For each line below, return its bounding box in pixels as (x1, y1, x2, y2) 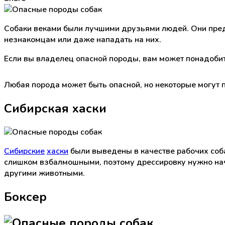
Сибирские (4, 145, 45, 157)
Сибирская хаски (4, 100, 106, 117)
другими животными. (4, 167, 85, 179)
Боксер (4, 188, 47, 205)
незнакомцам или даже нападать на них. (4, 34, 161, 45)
